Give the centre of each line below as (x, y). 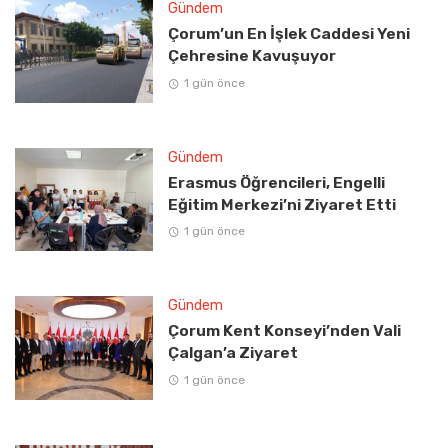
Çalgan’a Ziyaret (232, 353)
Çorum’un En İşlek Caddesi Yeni (288, 34)
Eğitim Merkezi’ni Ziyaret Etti (281, 204)
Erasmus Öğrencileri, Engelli (276, 182)
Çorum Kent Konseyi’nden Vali (284, 331)
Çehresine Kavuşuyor (251, 56)
